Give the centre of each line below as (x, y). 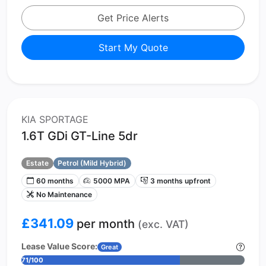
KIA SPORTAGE (55, 119)
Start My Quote (133, 47)
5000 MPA (112, 180)
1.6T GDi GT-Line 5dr (80, 136)
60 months (55, 180)
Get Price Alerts (133, 18)
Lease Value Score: (59, 246)
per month (106, 224)
